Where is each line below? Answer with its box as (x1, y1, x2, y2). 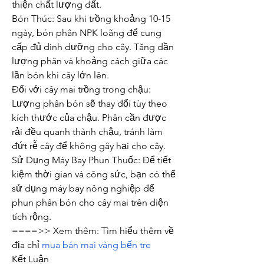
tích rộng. (12, 211, 51, 222)
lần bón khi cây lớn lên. (12, 70, 109, 81)
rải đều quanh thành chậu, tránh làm (12, 126, 163, 137)
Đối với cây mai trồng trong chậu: (12, 84, 151, 95)
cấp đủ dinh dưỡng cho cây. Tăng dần (12, 41, 174, 52)
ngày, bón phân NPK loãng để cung (12, 27, 161, 38)
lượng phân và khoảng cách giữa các (12, 55, 168, 67)
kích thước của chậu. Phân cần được (12, 112, 166, 123)
